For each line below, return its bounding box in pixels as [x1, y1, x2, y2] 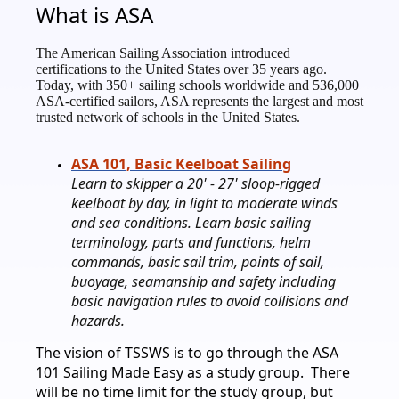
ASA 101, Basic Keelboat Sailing [71, 154, 291, 175]
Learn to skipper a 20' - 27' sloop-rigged [71, 174, 320, 194]
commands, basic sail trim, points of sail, [71, 252, 324, 273]
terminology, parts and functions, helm [71, 232, 311, 253]
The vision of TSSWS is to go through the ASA [36, 343, 338, 363]
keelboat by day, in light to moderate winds [71, 193, 338, 214]
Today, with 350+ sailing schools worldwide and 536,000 [36, 77, 359, 94]
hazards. [71, 311, 125, 331]
